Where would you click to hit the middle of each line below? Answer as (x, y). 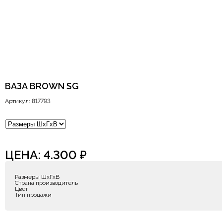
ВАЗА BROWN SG (42, 86)
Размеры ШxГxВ (37, 177)
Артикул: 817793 (28, 101)
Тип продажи (33, 195)
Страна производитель (46, 183)
